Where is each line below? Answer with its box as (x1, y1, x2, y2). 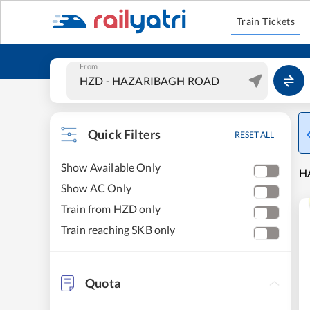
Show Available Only (61, 161, 161, 174)
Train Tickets (236, 15, 295, 27)
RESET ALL (235, 129, 274, 140)
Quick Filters (88, 127, 161, 142)
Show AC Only (61, 181, 131, 194)
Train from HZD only (61, 202, 161, 215)
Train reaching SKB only (61, 223, 176, 236)
